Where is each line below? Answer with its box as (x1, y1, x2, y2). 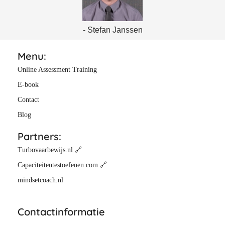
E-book (18, 81, 39, 89)
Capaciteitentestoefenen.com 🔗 (18, 161, 107, 169)
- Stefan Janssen (82, 26, 143, 35)
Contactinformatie (18, 205, 105, 218)
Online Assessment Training (18, 66, 97, 74)
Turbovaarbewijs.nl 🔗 (18, 146, 84, 154)
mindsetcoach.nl (18, 176, 63, 184)
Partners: (18, 130, 61, 143)
